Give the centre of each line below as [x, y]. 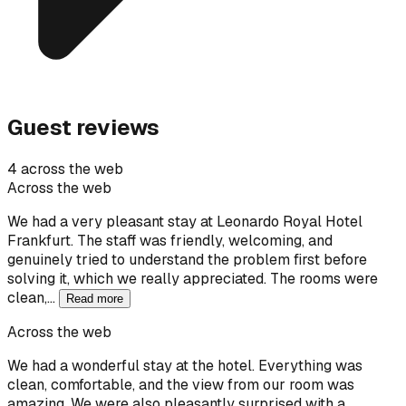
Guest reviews [83, 127]
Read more [95, 298]
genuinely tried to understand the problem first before [187, 259]
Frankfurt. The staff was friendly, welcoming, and [170, 240]
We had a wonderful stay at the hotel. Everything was [185, 365]
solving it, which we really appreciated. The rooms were [193, 278]
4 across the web [65, 169]
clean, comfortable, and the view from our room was [181, 384]
